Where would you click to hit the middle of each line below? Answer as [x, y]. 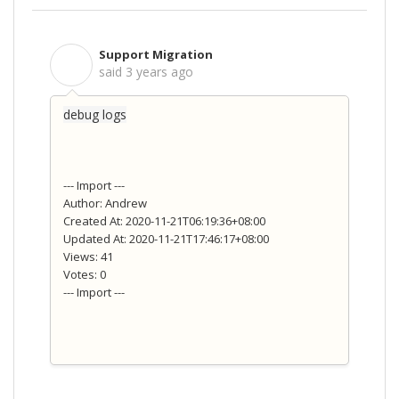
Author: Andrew [105, 204]
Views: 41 [88, 257]
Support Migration [156, 54]
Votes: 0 [85, 275]
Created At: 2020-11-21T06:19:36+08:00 [164, 221]
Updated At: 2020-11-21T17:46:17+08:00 [166, 239]
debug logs [95, 115]
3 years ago [159, 71]
